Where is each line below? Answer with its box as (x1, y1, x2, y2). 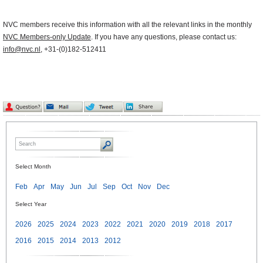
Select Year (15, 201, 46, 208)
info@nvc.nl (3, 45, 41, 54)
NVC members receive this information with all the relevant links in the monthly (3, 21, 252, 29)
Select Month (15, 163, 51, 170)
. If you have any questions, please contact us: (91, 33, 237, 42)
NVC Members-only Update (3, 33, 91, 42)
